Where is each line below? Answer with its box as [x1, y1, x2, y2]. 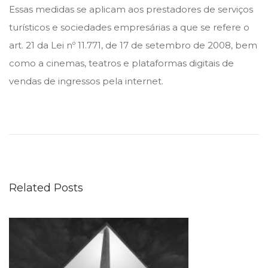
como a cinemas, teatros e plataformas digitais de [9, 57, 234, 69]
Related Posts [9, 181, 83, 194]
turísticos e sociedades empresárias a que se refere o [9, 21, 249, 33]
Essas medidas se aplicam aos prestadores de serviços [9, 3, 253, 15]
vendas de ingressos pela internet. [9, 75, 163, 87]
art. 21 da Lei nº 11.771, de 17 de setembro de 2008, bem [9, 39, 257, 51]
